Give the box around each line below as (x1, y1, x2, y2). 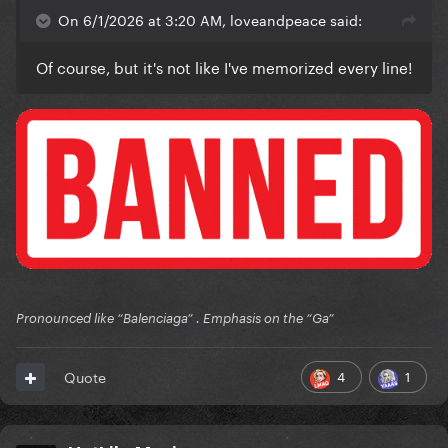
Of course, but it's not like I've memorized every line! (36, 54, 412, 79)
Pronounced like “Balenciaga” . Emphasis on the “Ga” (16, 310, 334, 327)
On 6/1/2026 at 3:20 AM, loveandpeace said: (58, 8, 362, 31)
